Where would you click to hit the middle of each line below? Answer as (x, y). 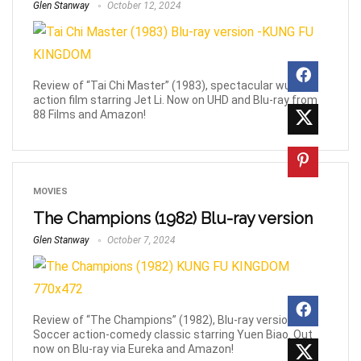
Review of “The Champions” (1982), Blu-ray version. (165, 320)
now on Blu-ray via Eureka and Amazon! (133, 349)
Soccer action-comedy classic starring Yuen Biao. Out (173, 334)
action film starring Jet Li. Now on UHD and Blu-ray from (175, 100)
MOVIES (50, 191)
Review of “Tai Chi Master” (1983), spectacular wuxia (169, 85)
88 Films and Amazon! (89, 114)
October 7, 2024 (140, 240)
